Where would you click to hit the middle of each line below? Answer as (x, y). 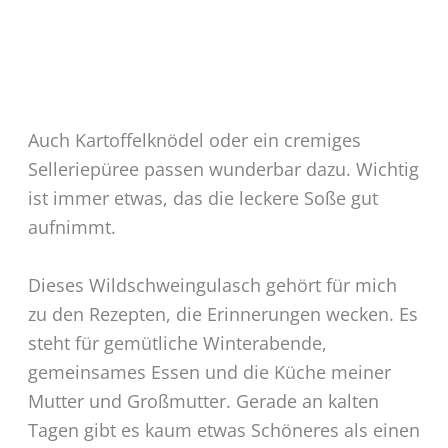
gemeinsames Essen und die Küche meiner (209, 371)
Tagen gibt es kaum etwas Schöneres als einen (223, 429)
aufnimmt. (71, 227)
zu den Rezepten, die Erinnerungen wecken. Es (222, 313)
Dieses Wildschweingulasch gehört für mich (212, 284)
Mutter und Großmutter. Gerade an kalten (203, 400)
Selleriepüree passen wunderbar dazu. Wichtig (223, 169)
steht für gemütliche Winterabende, (177, 342)
